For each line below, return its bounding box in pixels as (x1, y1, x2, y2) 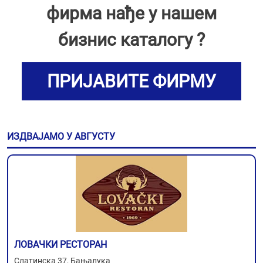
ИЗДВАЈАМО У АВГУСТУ (7, 131, 115, 142)
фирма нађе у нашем (46, 3, 217, 23)
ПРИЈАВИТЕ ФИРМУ (47, 71, 216, 92)
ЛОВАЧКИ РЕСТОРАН (14, 239, 107, 250)
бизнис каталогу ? (58, 29, 205, 50)
